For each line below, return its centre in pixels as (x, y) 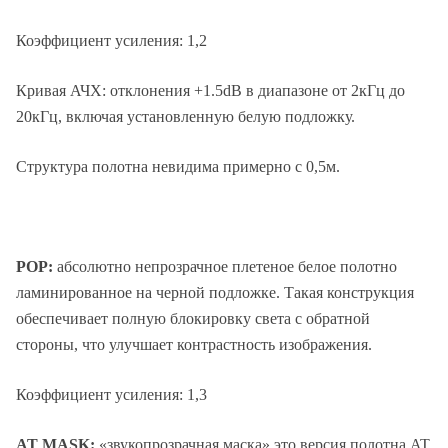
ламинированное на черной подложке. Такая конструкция (215, 293)
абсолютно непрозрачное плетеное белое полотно (227, 267)
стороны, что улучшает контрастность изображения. (194, 345)
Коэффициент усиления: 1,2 (111, 41)
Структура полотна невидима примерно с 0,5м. (178, 167)
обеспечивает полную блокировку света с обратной (193, 319)
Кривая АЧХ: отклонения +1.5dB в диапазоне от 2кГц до (210, 91)
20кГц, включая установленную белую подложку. (185, 117)
